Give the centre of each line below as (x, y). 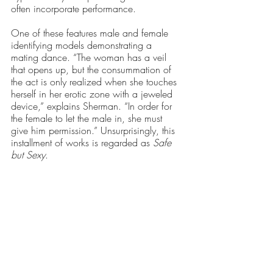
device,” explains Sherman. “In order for (93, 106)
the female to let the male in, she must (88, 118)
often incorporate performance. (75, 8)
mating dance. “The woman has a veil (90, 57)
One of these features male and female (91, 33)
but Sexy (28, 154)
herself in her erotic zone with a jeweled (93, 94)
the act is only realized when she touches (95, 81)
